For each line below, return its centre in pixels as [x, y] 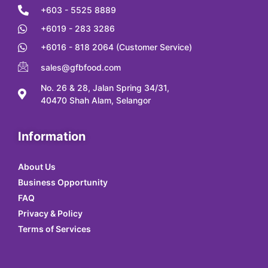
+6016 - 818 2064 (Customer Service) [116, 47]
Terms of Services [54, 229]
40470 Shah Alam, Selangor [95, 100]
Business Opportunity [63, 182]
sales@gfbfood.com [80, 68]
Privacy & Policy [50, 214]
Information [52, 137]
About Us [37, 167]
